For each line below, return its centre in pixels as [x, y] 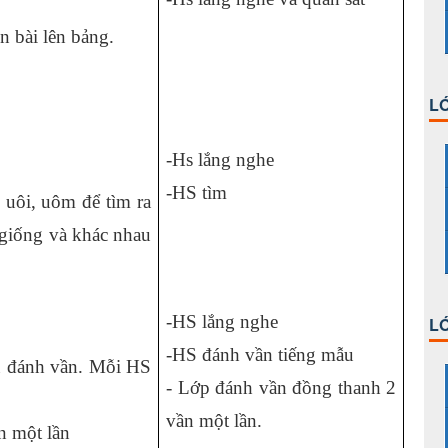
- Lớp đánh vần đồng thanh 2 [281, 387]
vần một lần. [214, 420]
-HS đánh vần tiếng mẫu [260, 354]
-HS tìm [196, 192]
